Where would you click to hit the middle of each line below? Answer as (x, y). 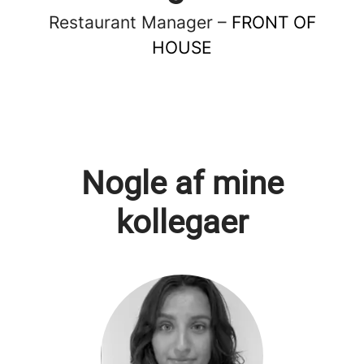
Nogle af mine (182, 183)
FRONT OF (273, 22)
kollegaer (182, 222)
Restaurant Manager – (140, 22)
